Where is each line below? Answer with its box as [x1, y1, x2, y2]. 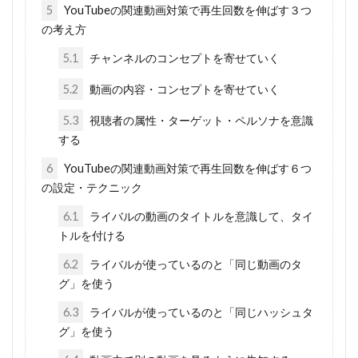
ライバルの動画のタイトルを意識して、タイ [86, 209, 313, 223]
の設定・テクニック [42, 181, 143, 194]
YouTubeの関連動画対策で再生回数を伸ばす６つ [62, 161, 312, 175]
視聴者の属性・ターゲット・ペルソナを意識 [86, 113, 313, 127]
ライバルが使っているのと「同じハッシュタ [86, 305, 313, 319]
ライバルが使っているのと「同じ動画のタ [86, 257, 302, 271]
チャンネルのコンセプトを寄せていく [86, 51, 280, 65]
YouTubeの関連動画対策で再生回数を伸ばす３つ [62, 3, 312, 17]
